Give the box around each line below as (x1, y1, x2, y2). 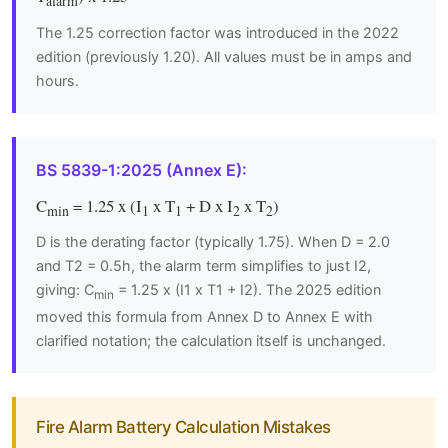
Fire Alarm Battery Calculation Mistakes (36, 417, 331, 438)
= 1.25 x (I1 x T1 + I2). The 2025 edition (114, 281, 381, 299)
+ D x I (182, 193, 233, 217)
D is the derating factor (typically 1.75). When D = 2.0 (36, 233, 390, 251)
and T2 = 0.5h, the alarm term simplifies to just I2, (36, 257, 371, 275)
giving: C (36, 281, 94, 299)
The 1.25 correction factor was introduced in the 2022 (36, 23, 399, 41)
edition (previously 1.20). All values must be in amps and (36, 47, 412, 65)
